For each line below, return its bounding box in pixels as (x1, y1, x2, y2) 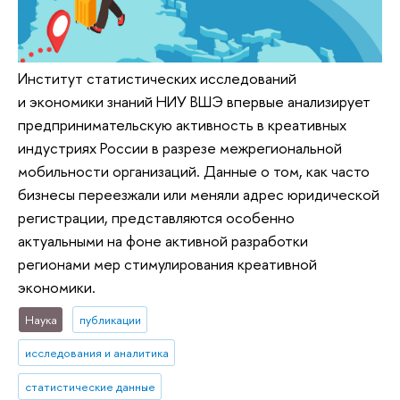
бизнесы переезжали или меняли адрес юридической (18, 183, 379, 204)
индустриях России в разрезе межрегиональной (18, 137, 342, 158)
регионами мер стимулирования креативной (18, 253, 317, 274)
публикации (79, 311, 141, 328)
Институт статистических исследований (18, 67, 296, 88)
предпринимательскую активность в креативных (18, 113, 346, 135)
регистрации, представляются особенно (18, 206, 295, 228)
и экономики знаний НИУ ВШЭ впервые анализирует (18, 90, 371, 112)
